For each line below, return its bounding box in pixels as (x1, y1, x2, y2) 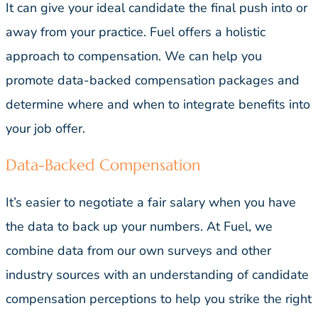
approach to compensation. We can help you (6, 48, 262, 65)
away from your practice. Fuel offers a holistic (6, 23, 265, 41)
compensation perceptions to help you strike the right (6, 290, 312, 308)
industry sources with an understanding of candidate (6, 266, 309, 284)
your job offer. (6, 120, 85, 138)
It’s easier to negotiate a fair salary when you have (6, 194, 296, 212)
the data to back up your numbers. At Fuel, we (6, 218, 273, 236)
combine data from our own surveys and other (6, 242, 271, 260)
